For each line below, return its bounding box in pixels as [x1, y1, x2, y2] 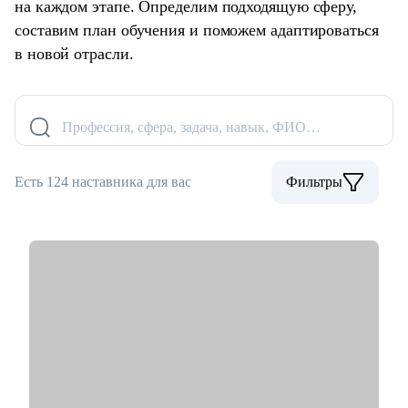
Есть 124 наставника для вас [15, 174, 191, 190]
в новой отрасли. [15, 45, 134, 64]
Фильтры [286, 174, 342, 190]
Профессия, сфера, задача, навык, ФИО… [62, 119, 321, 136]
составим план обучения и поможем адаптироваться [15, 21, 379, 40]
